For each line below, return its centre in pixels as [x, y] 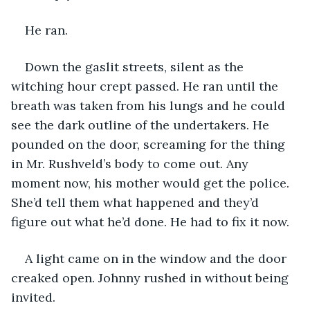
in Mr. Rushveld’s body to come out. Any [131, 163]
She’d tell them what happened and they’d [137, 202]
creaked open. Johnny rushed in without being [152, 277]
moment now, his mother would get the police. [152, 183]
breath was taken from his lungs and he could [150, 105]
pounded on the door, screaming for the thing [150, 144]
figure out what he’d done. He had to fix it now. [152, 221]
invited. [35, 297]
